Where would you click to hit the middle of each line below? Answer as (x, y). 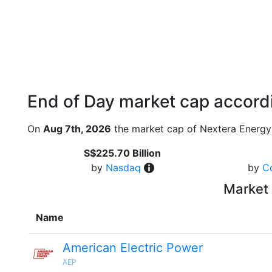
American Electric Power (133, 248)
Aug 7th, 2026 (77, 129)
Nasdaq (123, 168)
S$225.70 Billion (123, 153)
